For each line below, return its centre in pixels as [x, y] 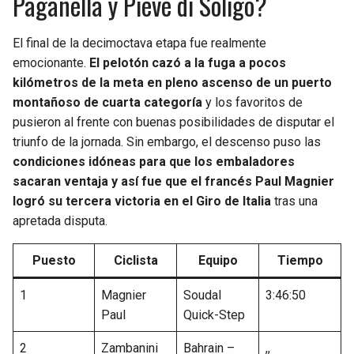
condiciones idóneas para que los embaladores [154, 162]
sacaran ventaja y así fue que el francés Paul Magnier [173, 182]
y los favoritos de [252, 103]
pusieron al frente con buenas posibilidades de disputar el [173, 122]
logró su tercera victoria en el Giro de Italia [142, 201]
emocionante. [51, 63]
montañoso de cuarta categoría [107, 103]
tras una [294, 201]
